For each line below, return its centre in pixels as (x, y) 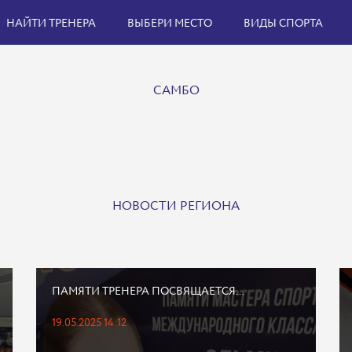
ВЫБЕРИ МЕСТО (170, 24)
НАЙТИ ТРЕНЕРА (51, 24)
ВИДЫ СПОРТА (283, 24)
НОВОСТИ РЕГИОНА (176, 206)
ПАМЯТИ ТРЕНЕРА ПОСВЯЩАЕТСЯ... (148, 291)
